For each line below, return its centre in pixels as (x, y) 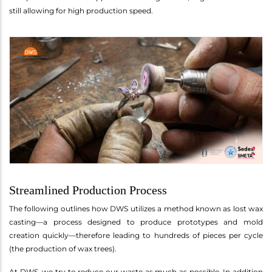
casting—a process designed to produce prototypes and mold (136, 222)
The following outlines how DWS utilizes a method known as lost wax (136, 208)
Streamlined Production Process (88, 190)
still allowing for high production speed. (81, 10)
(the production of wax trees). (63, 248)
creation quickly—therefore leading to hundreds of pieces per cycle (136, 235)
